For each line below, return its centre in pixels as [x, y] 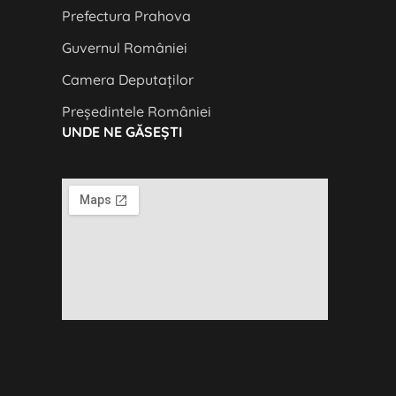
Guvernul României [124, 48]
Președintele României [136, 112]
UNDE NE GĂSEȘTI [122, 132]
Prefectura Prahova [126, 16]
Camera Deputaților [127, 80]
